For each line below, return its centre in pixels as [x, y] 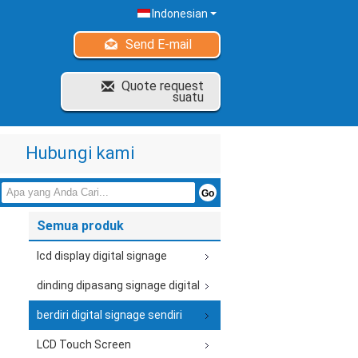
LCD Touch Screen [84, 344]
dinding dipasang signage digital [118, 285]
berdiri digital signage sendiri [109, 315]
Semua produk [80, 226]
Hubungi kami [80, 153]
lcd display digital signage [102, 256]
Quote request [163, 86]
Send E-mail [159, 44]
